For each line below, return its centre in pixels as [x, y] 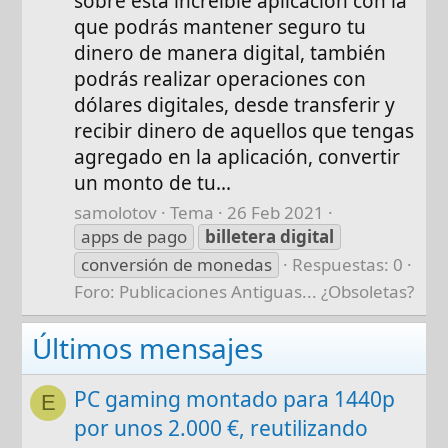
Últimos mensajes [148, 348]
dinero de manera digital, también [230, 53]
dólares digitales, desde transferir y [235, 105]
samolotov [116, 213]
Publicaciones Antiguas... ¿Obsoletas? [267, 292]
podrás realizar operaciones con [220, 79]
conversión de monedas [177, 265]
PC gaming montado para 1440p [235, 399]
